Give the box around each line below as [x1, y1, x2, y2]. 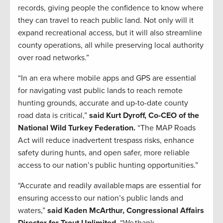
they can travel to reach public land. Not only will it [18, 15, 194, 26]
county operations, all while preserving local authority [18, 40, 204, 51]
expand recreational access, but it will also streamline [18, 28, 202, 38]
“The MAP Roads [135, 123, 196, 133]
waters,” [18, 206, 47, 216]
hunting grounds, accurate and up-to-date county [18, 98, 188, 109]
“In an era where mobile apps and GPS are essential [18, 73, 196, 84]
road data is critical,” [18, 111, 87, 121]
